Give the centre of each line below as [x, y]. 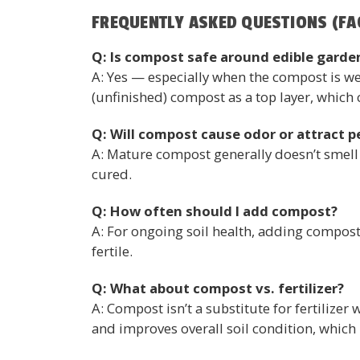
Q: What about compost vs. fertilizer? [218, 288]
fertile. [112, 251]
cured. [112, 174]
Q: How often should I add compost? [215, 211]
